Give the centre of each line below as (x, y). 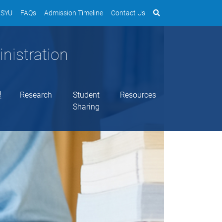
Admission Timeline (74, 13)
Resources (138, 95)
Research (36, 95)
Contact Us (128, 13)
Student (86, 95)
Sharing (86, 107)
